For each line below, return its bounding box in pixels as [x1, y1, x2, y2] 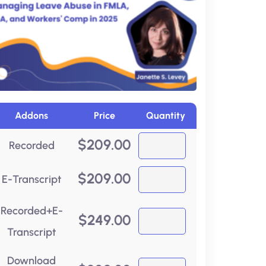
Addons [15, 109, 48, 121]
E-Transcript [2, 172, 61, 186]
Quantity [146, 109, 185, 121]
